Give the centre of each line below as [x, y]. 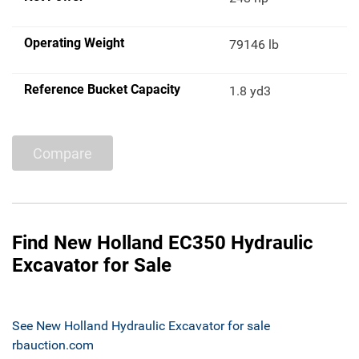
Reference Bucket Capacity [102, 90]
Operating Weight [74, 43]
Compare [63, 153]
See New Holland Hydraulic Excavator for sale [141, 326]
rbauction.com [53, 345]
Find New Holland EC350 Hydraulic [163, 243]
